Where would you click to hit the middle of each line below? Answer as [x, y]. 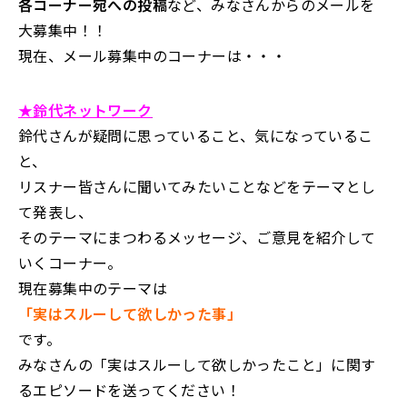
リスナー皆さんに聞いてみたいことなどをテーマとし [197, 186]
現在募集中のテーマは [93, 288]
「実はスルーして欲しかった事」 [130, 313]
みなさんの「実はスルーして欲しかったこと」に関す [197, 364]
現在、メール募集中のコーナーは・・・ [153, 55]
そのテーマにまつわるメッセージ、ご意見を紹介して [197, 237]
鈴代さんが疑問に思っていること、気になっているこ [196, 135]
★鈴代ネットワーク [85, 110]
